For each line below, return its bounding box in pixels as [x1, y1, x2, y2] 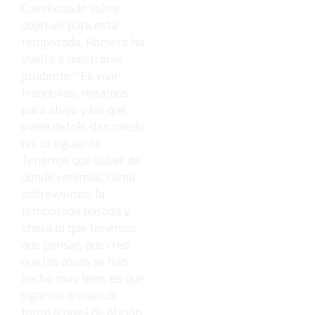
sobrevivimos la [21, 184, 105, 203]
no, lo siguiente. [21, 133, 103, 153]
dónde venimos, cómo [21, 167, 135, 186]
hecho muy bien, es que [21, 268, 144, 288]
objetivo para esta [21, 15, 117, 34]
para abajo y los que [21, 99, 127, 119]
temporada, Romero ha [21, 32, 144, 51]
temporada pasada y [21, 200, 130, 220]
